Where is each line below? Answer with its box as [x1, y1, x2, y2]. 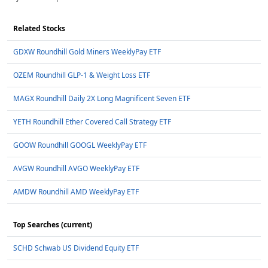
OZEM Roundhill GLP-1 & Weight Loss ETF [13, 70, 150, 81]
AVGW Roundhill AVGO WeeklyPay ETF [13, 163, 139, 174]
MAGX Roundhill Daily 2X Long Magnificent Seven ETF [13, 93, 190, 104]
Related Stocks [13, 23, 65, 34]
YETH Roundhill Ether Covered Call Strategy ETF [13, 117, 171, 127]
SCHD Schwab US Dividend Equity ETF [13, 243, 139, 254]
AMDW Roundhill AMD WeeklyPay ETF [13, 187, 139, 197]
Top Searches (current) [13, 220, 92, 230]
